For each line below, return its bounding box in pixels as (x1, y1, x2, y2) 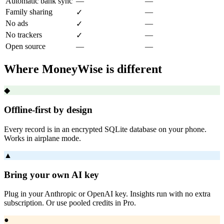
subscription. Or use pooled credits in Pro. (4, 198, 136, 207)
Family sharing (5, 7, 52, 16)
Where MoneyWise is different (4, 62, 162, 75)
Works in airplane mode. (4, 133, 81, 142)
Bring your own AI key (4, 169, 99, 180)
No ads (5, 18, 28, 27)
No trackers (5, 30, 42, 39)
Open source (5, 41, 45, 50)
